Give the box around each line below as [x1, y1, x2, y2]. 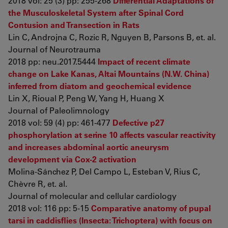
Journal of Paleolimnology [8, 105, 109, 116]
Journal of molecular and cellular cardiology [8, 190, 177, 201]
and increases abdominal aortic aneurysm [8, 141, 169, 152]
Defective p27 [112, 117, 164, 128]
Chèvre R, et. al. [8, 178, 67, 189]
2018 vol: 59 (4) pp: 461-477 [8, 117, 112, 128]
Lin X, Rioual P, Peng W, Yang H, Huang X [8, 93, 164, 103]
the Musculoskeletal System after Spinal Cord [8, 7, 184, 18]
